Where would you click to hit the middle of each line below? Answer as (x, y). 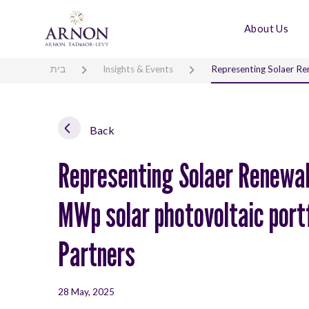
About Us (267, 28)
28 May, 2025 (86, 291)
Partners (97, 254)
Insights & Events (138, 69)
